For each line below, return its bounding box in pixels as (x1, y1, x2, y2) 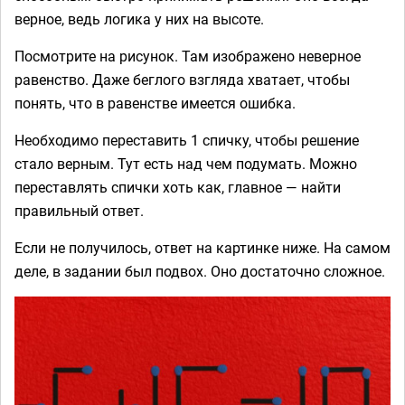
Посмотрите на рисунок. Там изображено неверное (14, 45, 361, 66)
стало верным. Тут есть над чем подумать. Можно (14, 153, 357, 174)
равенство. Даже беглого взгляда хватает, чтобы (14, 69, 350, 89)
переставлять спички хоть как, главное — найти (14, 176, 341, 197)
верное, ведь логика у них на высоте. (14, 8, 264, 29)
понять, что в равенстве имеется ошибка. (14, 92, 296, 113)
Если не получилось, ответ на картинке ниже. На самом (14, 237, 391, 258)
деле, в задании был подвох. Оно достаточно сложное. (14, 260, 385, 281)
